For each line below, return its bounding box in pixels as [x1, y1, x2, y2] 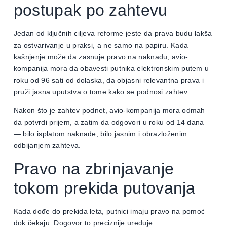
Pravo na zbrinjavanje [13, 159, 174, 178]
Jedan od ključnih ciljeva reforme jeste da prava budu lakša [13, 29, 212, 38]
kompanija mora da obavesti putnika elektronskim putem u [13, 64, 209, 73]
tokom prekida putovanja [13, 178, 196, 197]
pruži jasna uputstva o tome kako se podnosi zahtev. [13, 88, 190, 96]
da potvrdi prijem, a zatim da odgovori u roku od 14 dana [13, 118, 204, 127]
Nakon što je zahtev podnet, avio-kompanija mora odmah [13, 106, 205, 115]
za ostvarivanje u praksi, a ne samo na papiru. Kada [13, 41, 188, 50]
